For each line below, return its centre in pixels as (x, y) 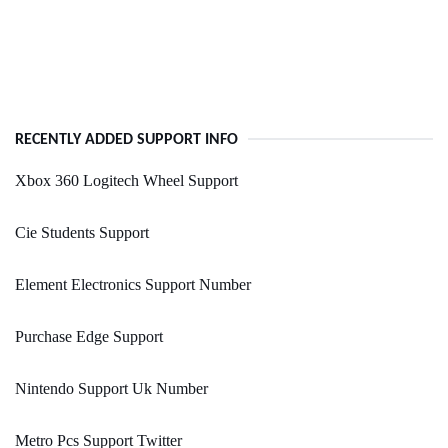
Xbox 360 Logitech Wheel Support (126, 181)
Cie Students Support (82, 233)
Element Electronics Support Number (133, 285)
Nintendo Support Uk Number (111, 389)
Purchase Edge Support (89, 337)
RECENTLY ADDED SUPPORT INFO (126, 140)
